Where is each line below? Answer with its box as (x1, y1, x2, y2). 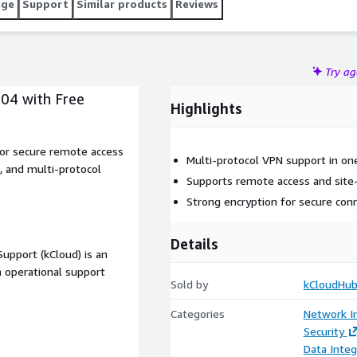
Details (171, 235, 218, 253)
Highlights (171, 100, 242, 117)
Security (303, 324, 344, 338)
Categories (171, 307, 225, 320)
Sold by (171, 277, 208, 291)
